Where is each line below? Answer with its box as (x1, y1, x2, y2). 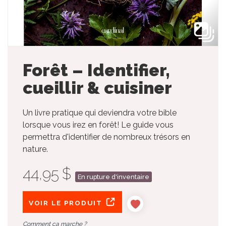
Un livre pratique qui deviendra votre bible (23, 107, 177, 118)
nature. (23, 144, 48, 154)
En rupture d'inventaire (78, 173, 149, 181)
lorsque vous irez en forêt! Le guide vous (23, 120, 174, 130)
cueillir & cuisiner (23, 77, 172, 98)
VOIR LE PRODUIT (29, 198, 105, 207)
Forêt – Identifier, (23, 60, 170, 80)
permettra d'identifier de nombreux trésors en (23, 132, 190, 142)
